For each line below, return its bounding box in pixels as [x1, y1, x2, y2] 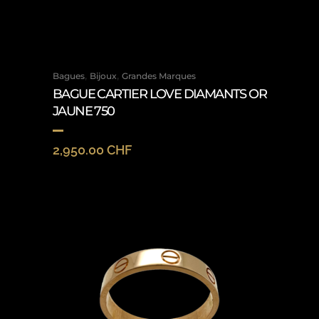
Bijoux [90, 70, 117, 81]
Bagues [53, 70, 85, 81]
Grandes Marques [122, 70, 196, 81]
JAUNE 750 [53, 103, 115, 119]
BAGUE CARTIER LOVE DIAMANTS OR [53, 86, 266, 102]
